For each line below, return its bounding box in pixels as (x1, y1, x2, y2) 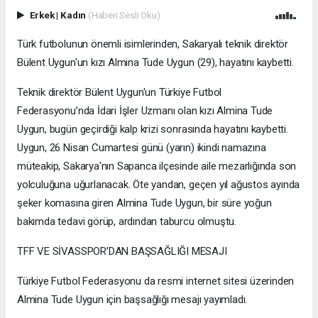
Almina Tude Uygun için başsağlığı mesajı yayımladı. (17, 293, 248, 307)
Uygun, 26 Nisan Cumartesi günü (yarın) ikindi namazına (17, 141, 266, 155)
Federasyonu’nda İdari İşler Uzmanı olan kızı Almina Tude (17, 104, 273, 118)
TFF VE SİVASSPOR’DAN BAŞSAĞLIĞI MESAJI (17, 245, 227, 258)
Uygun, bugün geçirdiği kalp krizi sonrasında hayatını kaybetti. (17, 123, 288, 136)
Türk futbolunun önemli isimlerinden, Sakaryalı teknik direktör (17, 38, 289, 51)
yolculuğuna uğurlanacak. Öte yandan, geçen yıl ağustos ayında (17, 178, 300, 192)
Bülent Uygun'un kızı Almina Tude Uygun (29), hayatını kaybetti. (17, 56, 294, 70)
